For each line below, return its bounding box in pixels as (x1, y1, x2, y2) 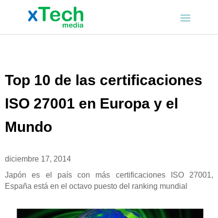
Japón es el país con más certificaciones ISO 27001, (5, 171, 213, 180)
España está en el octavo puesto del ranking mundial (5, 182, 187, 191)
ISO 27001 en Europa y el (5, 95, 178, 112)
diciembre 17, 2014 (5, 155, 71, 163)
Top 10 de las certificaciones (5, 72, 202, 89)
